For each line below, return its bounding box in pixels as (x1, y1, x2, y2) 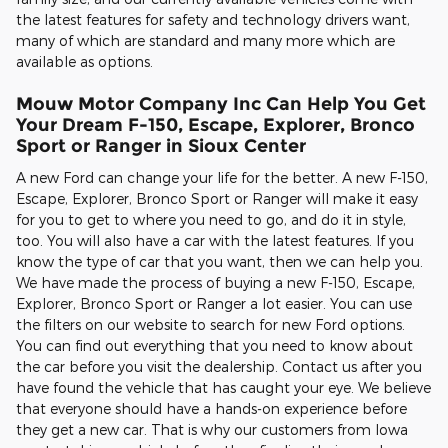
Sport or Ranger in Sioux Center (16, 135, 306, 157)
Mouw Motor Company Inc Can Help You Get (16, 93, 426, 115)
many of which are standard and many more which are (16, 32, 395, 50)
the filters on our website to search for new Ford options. (16, 315, 405, 333)
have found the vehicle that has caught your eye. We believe (16, 378, 431, 396)
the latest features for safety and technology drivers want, (16, 11, 410, 29)
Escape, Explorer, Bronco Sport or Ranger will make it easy (16, 189, 418, 207)
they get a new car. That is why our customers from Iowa (16, 420, 408, 438)
